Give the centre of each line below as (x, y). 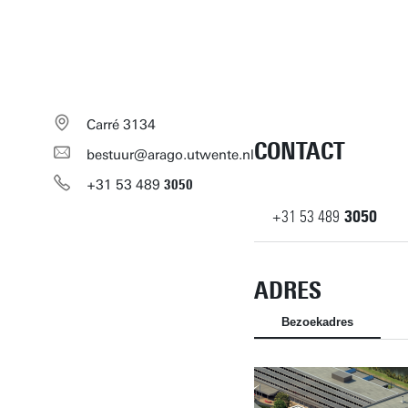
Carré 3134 (121, 125)
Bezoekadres (317, 321)
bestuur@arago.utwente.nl (170, 155)
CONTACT (300, 151)
